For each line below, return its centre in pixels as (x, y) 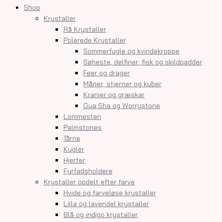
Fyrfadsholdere (88, 170)
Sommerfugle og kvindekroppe (131, 51)
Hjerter (74, 160)
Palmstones (83, 127)
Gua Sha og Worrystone (122, 105)
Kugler (74, 149)
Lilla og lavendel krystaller (106, 203)
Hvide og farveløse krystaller (110, 192)
